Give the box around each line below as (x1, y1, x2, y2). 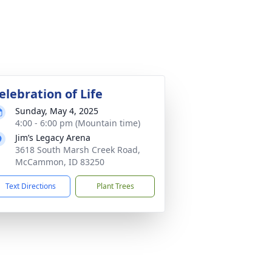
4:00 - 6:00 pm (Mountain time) (15, 117, 140, 129)
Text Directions (5, 181, 56, 191)
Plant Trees (96, 181, 134, 191)
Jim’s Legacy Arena (15, 132, 90, 143)
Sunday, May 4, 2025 (15, 105, 98, 117)
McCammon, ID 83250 (15, 156, 104, 168)
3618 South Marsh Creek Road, (15, 144, 140, 155)
